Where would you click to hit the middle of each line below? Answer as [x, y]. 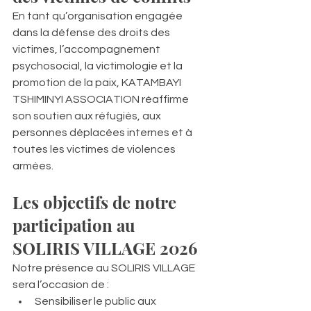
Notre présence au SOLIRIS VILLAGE [105, 268]
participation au [76, 225]
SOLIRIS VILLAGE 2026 [105, 247]
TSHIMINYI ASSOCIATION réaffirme [102, 99]
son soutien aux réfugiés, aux [88, 116]
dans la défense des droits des [92, 32]
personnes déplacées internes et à [103, 132]
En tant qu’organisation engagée [99, 16]
